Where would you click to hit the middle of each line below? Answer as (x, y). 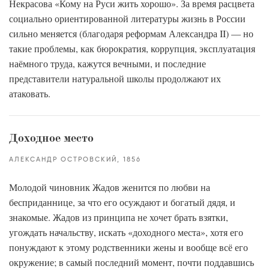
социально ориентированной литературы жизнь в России (127, 18)
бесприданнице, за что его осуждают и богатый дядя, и (122, 202)
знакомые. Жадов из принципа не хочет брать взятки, (119, 217)
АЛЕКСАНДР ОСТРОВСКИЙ (63, 159)
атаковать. (30, 93)
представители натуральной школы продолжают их (115, 78)
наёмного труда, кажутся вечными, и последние (107, 63)
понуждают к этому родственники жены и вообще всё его (128, 247)
